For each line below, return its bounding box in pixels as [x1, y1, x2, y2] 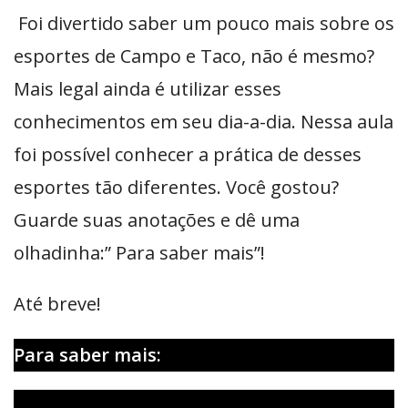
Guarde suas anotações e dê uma [14, 207, 300, 232]
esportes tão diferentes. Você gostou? [14, 174, 339, 199]
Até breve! [14, 291, 101, 316]
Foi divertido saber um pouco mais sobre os [14, 10, 394, 36]
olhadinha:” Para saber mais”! [14, 240, 265, 265]
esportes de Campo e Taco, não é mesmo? [14, 43, 374, 68]
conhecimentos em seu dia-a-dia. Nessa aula [14, 108, 393, 134]
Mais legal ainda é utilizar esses [14, 76, 281, 101]
